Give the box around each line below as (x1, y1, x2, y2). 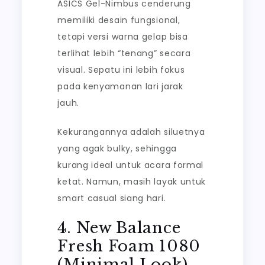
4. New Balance (57, 218, 181, 237)
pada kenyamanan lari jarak (57, 80, 183, 92)
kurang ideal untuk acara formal (57, 159, 204, 171)
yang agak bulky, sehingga (57, 143, 177, 154)
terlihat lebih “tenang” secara (57, 47, 191, 59)
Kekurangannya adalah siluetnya (57, 126, 205, 138)
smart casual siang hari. (57, 192, 166, 204)
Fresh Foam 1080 (57, 237, 201, 256)
